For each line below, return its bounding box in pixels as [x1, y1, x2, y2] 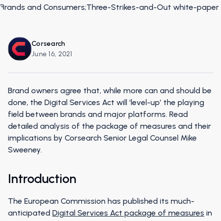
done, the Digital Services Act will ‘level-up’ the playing [8, 98, 204, 107]
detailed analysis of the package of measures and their [8, 121, 211, 131]
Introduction [8, 171, 76, 186]
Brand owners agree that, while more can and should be [8, 86, 212, 95]
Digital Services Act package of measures [52, 208, 204, 218]
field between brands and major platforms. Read [8, 110, 188, 119]
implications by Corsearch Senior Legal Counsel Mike [8, 133, 197, 143]
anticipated [8, 208, 52, 218]
